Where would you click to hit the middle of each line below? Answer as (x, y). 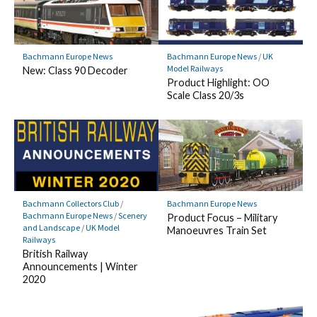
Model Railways (195, 69)
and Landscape (51, 227)
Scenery (132, 215)
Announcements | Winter (80, 266)
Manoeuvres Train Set (217, 230)
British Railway (55, 253)
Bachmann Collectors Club (70, 203)
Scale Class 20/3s (205, 96)
